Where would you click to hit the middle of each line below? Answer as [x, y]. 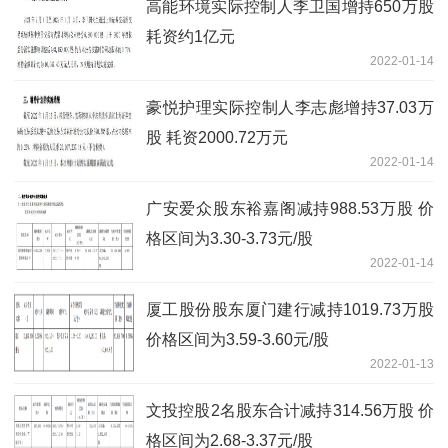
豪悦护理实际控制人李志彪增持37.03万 [290, 108]
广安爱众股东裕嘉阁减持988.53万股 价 [290, 209]
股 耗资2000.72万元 [217, 138]
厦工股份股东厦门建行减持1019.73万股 [290, 310]
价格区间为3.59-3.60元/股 [237, 340]
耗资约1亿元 [190, 37]
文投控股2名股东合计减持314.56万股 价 [290, 411]
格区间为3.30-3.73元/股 [229, 239]
